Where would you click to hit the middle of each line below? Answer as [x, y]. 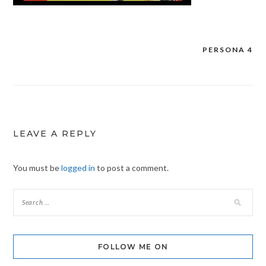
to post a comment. [132, 168]
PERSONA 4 [228, 50]
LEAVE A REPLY [55, 134]
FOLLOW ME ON [133, 247]
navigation [47, 74]
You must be [37, 168]
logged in [78, 168]
